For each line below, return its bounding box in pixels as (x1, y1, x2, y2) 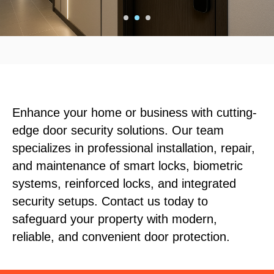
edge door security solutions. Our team (12, 124, 224, 138)
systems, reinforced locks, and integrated (12, 177, 236, 191)
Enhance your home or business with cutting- (12, 106, 257, 120)
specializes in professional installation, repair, (12, 141, 255, 155)
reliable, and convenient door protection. (12, 230, 230, 244)
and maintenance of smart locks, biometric (12, 159, 243, 173)
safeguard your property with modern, (12, 212, 217, 226)
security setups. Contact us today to (12, 194, 208, 209)
